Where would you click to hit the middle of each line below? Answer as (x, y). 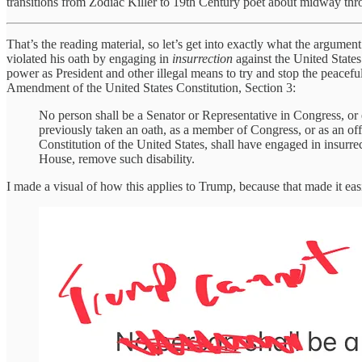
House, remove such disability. (117, 159)
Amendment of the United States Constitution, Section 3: (151, 88)
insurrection (204, 59)
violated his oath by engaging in (89, 59)
